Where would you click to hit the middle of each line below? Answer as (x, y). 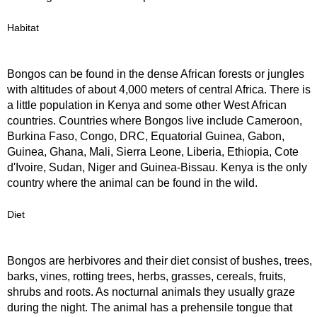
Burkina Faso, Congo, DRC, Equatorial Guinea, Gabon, (146, 136)
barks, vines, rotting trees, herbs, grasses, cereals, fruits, (146, 276)
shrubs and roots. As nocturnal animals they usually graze (151, 292)
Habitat (23, 28)
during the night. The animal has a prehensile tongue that (150, 307)
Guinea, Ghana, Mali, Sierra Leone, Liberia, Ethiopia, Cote (153, 152)
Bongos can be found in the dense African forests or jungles (156, 74)
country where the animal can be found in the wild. (132, 183)
